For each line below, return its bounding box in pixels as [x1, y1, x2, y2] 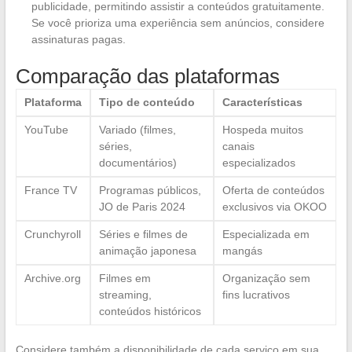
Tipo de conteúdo [98, 95, 195, 108]
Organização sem [222, 271, 310, 284]
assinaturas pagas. [31, 32, 126, 46]
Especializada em [222, 227, 310, 240]
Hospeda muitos [222, 123, 303, 136]
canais [222, 139, 255, 152]
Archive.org [24, 271, 81, 284]
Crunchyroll [24, 227, 81, 240]
